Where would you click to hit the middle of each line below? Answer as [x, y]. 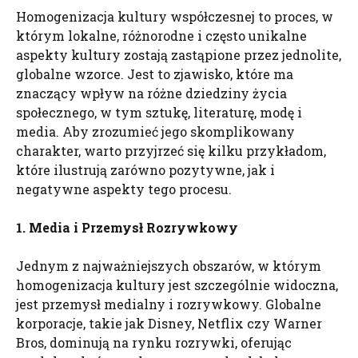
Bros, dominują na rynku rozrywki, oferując [154, 342]
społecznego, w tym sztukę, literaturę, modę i [159, 112]
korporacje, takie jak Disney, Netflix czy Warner [169, 323]
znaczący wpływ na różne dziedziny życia [151, 93]
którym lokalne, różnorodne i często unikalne [161, 36]
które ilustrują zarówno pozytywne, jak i [145, 170]
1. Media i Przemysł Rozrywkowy [127, 227]
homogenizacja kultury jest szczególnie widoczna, [177, 285]
